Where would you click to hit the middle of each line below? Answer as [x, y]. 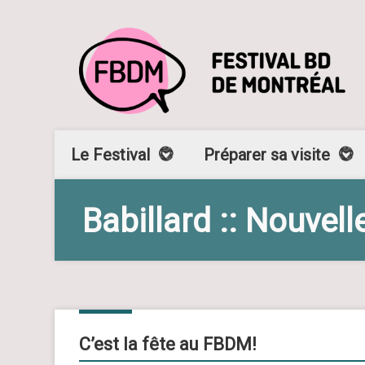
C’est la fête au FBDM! [168, 345]
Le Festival [110, 155]
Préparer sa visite [267, 155]
